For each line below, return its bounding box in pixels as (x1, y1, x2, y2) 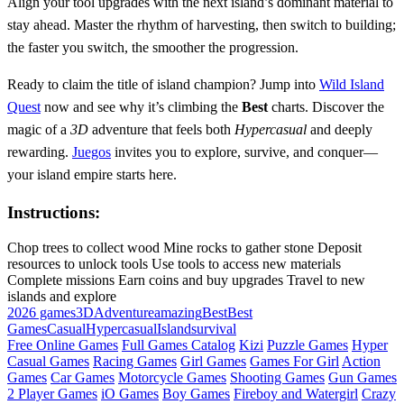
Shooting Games (230, 369, 325, 385)
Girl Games (180, 353, 246, 369)
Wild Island (319, 77, 384, 93)
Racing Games (93, 353, 177, 369)
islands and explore (7, 288, 116, 304)
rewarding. (7, 144, 72, 161)
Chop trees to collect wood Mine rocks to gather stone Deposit (7, 239, 362, 255)
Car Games (50, 369, 115, 385)
